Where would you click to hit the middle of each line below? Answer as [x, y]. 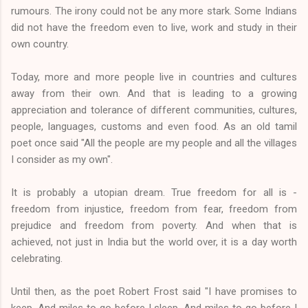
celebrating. [37, 258]
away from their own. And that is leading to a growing [154, 93]
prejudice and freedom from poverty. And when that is [154, 225]
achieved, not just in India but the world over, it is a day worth [154, 242]
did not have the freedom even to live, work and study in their [154, 27]
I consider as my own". [62, 159]
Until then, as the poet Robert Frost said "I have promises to [154, 291]
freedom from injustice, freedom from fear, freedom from [154, 209]
